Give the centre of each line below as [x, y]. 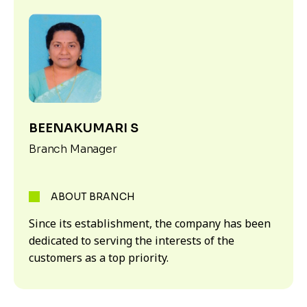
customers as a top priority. [99, 257]
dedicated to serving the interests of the [132, 240]
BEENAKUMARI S [84, 128]
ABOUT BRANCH [93, 196]
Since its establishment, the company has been [150, 223]
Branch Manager [73, 149]
